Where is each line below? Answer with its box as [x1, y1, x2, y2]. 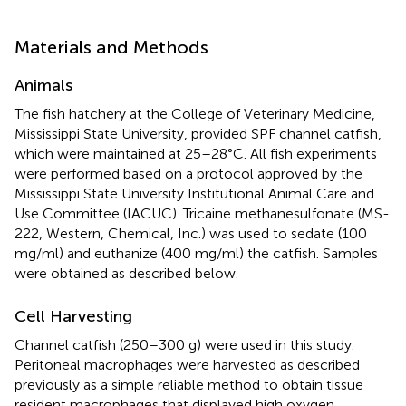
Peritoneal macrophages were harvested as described [14, 355, 360, 373]
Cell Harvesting [14, 305, 132, 326]
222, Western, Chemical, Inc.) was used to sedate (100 [14, 224, 367, 242]
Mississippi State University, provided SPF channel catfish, [14, 124, 382, 142]
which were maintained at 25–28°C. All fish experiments [14, 144, 377, 162]
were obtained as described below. [14, 264, 238, 282]
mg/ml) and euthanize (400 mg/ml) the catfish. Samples [14, 244, 378, 262]
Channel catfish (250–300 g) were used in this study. [14, 335, 354, 353]
